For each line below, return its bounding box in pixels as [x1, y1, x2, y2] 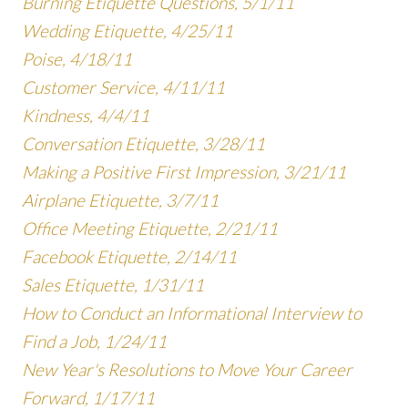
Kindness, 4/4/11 [22, 104, 149, 127]
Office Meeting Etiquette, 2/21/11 [22, 217, 278, 240]
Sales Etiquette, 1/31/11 [22, 273, 204, 296]
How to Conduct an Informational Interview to [22, 301, 362, 324]
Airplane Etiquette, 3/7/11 [22, 189, 219, 211]
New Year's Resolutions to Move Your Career [22, 358, 352, 381]
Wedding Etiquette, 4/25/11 [22, 19, 233, 42]
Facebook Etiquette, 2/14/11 [22, 245, 237, 268]
